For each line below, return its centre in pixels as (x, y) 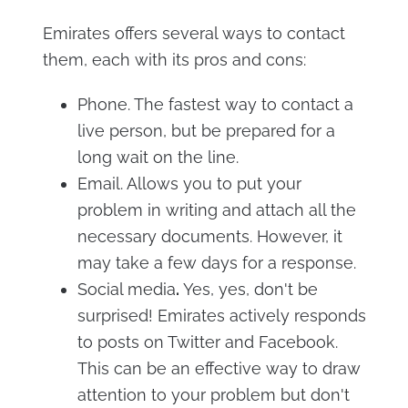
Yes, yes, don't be (250, 289)
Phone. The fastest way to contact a (215, 104)
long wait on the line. (158, 157)
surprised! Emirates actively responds (221, 316)
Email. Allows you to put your (189, 184)
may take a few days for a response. (216, 263)
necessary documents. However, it (209, 236)
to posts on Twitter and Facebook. (207, 342)
